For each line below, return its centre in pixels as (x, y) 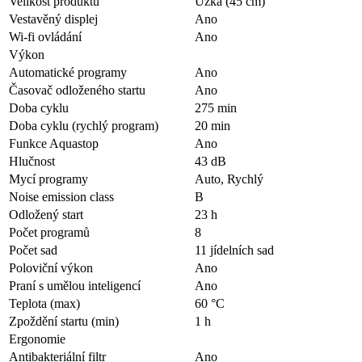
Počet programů (49, 232)
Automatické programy (68, 72)
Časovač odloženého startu (77, 90)
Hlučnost (32, 161)
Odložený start (46, 214)
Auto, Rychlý (229, 179)
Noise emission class (61, 196)
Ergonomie (37, 339)
